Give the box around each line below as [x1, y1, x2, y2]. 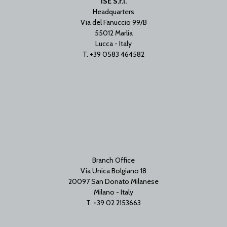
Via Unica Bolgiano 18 [81, 166, 146, 175]
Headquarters [93, 7, 134, 16]
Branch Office [92, 155, 135, 165]
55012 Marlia [94, 28, 133, 37]
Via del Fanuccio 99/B [80, 17, 147, 27]
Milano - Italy [94, 187, 133, 197]
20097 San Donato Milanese [68, 176, 159, 186]
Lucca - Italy [95, 39, 132, 48]
